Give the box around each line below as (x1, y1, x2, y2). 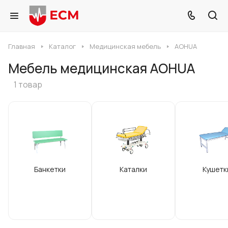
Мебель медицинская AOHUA (8, 59, 195, 77)
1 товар (14, 79, 42, 90)
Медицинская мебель (90, 42, 161, 51)
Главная (8, 42, 35, 51)
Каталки (120, 164, 147, 174)
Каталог (49, 42, 76, 51)
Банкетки (34, 164, 66, 174)
